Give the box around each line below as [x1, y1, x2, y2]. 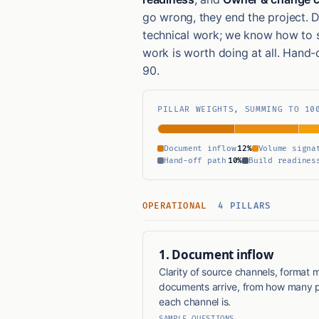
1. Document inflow [159, 246, 274, 263]
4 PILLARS [218, 201, 271, 212]
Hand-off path [164, 156, 226, 166]
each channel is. [159, 296, 231, 308]
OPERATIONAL [142, 201, 213, 212]
